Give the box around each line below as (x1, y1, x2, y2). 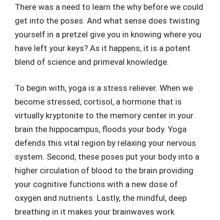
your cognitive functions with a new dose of (15, 179, 178, 189)
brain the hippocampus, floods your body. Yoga (15, 124, 187, 134)
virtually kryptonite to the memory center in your (15, 110, 193, 120)
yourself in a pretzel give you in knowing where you (15, 29, 201, 39)
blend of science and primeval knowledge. (15, 56, 169, 67)
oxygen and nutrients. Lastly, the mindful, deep (15, 193, 187, 203)
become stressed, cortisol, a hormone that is (15, 97, 182, 107)
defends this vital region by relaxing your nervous (15, 138, 196, 148)
